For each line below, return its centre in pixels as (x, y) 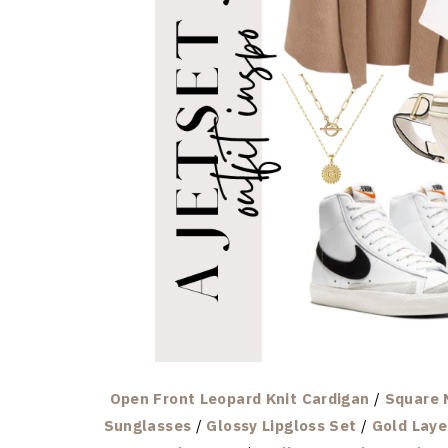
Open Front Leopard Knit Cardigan (239, 398)
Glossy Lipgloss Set (281, 425)
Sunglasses (147, 425)
